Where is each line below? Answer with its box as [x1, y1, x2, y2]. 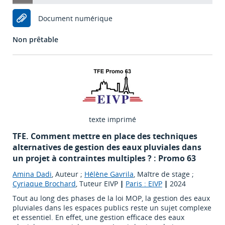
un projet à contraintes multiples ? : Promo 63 [13, 153, 196, 164]
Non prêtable [13, 35, 58, 45]
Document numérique [38, 13, 113, 23]
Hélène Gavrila [84, 169, 134, 179]
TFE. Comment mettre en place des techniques [13, 131, 197, 142]
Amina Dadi [13, 169, 52, 179]
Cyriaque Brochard [13, 179, 76, 189]
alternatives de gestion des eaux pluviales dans [13, 142, 201, 153]
